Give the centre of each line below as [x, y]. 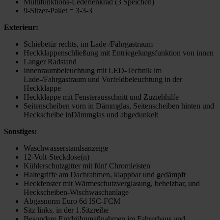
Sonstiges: [20, 132]
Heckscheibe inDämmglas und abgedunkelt [91, 115]
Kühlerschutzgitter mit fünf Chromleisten [87, 166]
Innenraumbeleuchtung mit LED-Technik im [93, 71]
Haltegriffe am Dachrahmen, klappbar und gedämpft [105, 175]
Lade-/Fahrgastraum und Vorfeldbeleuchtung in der [103, 80]
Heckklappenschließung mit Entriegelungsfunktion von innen [119, 53]
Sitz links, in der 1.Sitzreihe [66, 210]
